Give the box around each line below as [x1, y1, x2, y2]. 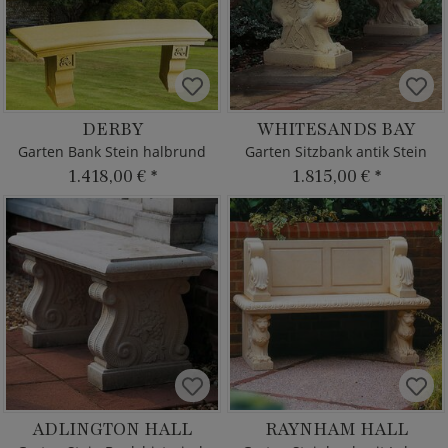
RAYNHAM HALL [264, 417, 408, 441]
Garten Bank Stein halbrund [18, 142, 206, 161]
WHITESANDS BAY [257, 117, 415, 141]
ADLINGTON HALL [32, 417, 192, 441]
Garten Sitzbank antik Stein [245, 142, 427, 161]
